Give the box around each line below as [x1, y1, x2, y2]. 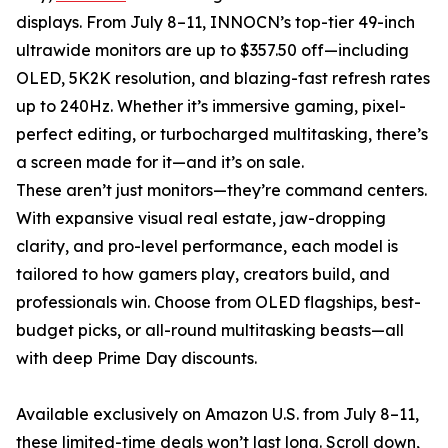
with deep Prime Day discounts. [16, 348, 257, 369]
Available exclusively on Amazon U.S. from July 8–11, [16, 404, 419, 425]
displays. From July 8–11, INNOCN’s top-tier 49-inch [16, 12, 415, 33]
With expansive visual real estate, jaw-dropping [16, 208, 386, 229]
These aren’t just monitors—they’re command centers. [16, 180, 427, 201]
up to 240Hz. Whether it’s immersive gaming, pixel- [16, 96, 406, 117]
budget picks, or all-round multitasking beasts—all [16, 320, 404, 341]
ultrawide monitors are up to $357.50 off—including [16, 40, 409, 61]
